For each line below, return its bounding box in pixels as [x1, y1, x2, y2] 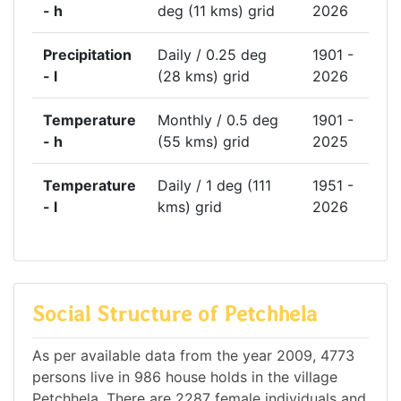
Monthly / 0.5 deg [158, 111, 278, 130]
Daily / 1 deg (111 [158, 176, 271, 195]
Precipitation [43, 46, 132, 64]
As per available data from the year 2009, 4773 [32, 346, 354, 364]
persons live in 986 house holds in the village [32, 367, 337, 386]
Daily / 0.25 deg [158, 46, 267, 64]
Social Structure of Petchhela [32, 301, 317, 328]
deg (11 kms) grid [158, 2, 275, 21]
